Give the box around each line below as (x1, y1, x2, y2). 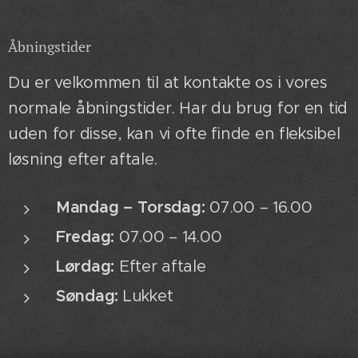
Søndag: (56, 285, 119, 306)
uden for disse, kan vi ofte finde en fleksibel (8, 123, 340, 144)
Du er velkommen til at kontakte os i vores (8, 72, 328, 93)
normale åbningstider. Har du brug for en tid (8, 97, 348, 118)
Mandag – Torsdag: (56, 197, 205, 217)
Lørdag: (56, 256, 115, 276)
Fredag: (56, 226, 115, 247)
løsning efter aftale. (8, 149, 157, 169)
